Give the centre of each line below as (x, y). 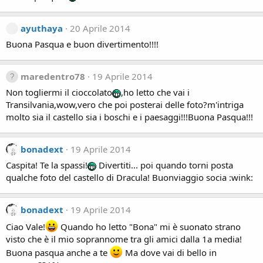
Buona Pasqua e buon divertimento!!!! (82, 44)
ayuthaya (42, 28)
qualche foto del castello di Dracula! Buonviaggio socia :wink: (129, 177)
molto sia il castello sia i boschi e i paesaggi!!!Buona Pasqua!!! (129, 117)
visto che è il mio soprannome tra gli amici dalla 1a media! (124, 239)
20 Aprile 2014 (100, 28)
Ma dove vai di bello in (170, 252)
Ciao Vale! (26, 227)
